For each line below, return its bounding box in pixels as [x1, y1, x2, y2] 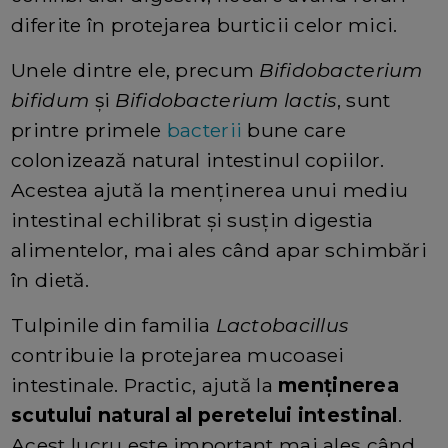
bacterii [166, 117, 248, 142]
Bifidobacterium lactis [115, 87, 337, 112]
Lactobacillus [215, 312, 349, 337]
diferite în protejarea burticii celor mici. [11, 12, 398, 37]
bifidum [11, 87, 90, 112]
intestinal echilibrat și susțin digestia [11, 207, 374, 232]
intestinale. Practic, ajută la [11, 372, 279, 397]
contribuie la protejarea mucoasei [11, 342, 345, 367]
